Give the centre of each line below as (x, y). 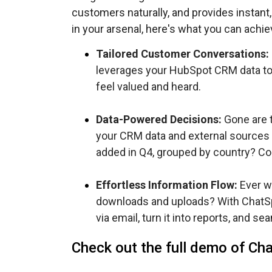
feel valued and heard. (148, 87)
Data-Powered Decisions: (159, 120)
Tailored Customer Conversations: (182, 54)
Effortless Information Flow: (167, 185)
